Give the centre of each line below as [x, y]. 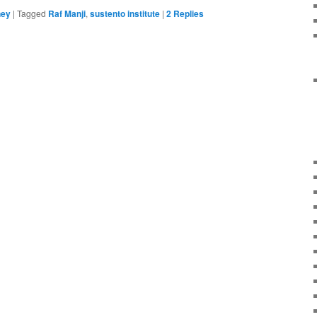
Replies [188, 14]
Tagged [31, 13]
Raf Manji [67, 14]
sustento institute [125, 14]
